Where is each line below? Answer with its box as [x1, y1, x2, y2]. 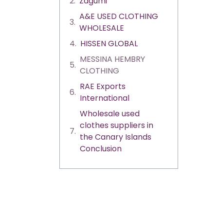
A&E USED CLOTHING [79, 11, 158, 22]
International [80, 92, 129, 104]
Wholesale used [80, 108, 140, 119]
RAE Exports [80, 81, 126, 92]
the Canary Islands [80, 131, 151, 143]
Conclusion [80, 143, 122, 154]
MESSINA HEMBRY [80, 54, 145, 65]
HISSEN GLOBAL [80, 38, 138, 49]
